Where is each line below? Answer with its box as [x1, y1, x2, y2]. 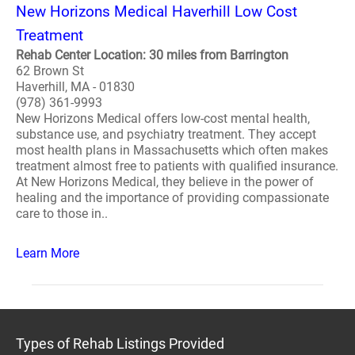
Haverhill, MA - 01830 [16, 79, 135, 94]
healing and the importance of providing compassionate [16, 190, 329, 205]
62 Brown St [16, 63, 84, 78]
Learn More [16, 246, 79, 261]
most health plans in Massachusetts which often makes [16, 143, 328, 158]
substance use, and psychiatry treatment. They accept [16, 127, 316, 142]
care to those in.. [16, 206, 108, 221]
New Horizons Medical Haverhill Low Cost [16, 2, 297, 21]
